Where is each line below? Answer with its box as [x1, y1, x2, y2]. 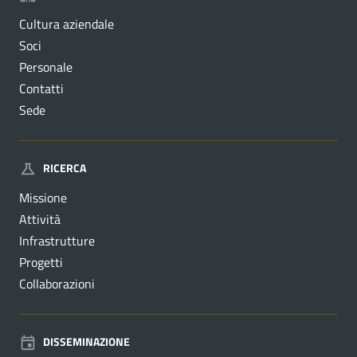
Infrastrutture [19, 231, 95, 251]
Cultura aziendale [19, 14, 114, 34]
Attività [19, 210, 61, 229]
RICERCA [43, 159, 86, 176]
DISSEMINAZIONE [43, 332, 130, 350]
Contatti [19, 79, 64, 99]
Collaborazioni [19, 274, 95, 294]
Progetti [19, 253, 63, 273]
